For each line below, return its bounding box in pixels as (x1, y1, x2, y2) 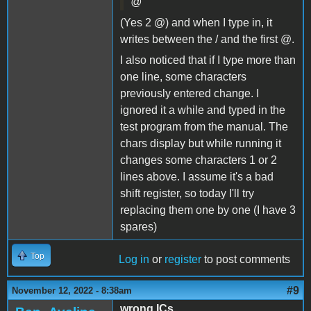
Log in (119, 253, 149, 265)
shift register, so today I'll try (120, 187, 254, 199)
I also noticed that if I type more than (120, 53, 296, 66)
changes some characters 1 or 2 (120, 153, 277, 166)
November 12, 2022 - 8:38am (12, 285, 132, 296)
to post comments (201, 253, 290, 265)
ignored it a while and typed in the (120, 103, 285, 116)
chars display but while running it (120, 137, 281, 149)
